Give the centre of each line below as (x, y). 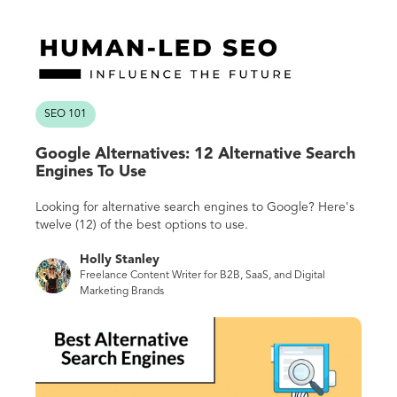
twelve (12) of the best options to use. (142, 226)
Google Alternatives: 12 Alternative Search (195, 155)
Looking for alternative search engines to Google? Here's (195, 208)
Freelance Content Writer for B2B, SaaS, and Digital (202, 276)
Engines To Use (91, 172)
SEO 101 (66, 115)
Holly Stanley (120, 260)
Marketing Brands (122, 292)
